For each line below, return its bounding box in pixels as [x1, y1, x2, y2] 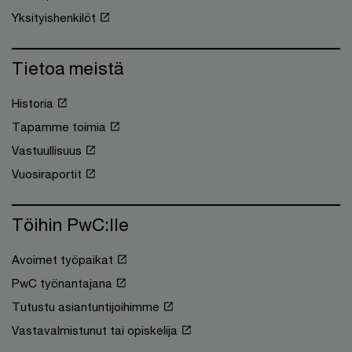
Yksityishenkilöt [12, 9, 96, 24]
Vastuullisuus [12, 142, 82, 157]
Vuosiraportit [12, 166, 82, 181]
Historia [12, 95, 53, 110]
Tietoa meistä [12, 57, 123, 79]
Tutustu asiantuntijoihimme [12, 299, 159, 313]
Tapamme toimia [12, 119, 106, 134]
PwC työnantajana [12, 275, 112, 290]
